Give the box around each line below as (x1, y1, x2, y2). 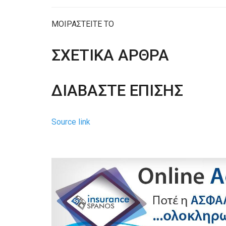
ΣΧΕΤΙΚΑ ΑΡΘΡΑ (51, 45, 169, 65)
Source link (51, 117, 90, 127)
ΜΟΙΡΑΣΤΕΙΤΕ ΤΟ (51, 19, 114, 29)
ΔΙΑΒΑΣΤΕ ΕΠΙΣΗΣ (51, 81, 183, 100)
